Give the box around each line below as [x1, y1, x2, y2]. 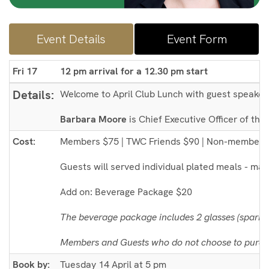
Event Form [166, 31, 227, 47]
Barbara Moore [60, 112, 127, 125]
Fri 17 [13, 64, 37, 77]
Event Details [37, 31, 106, 47]
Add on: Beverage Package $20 [60, 185, 192, 198]
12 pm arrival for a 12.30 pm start [60, 64, 208, 77]
